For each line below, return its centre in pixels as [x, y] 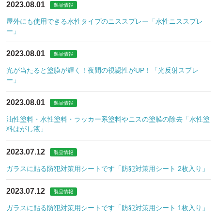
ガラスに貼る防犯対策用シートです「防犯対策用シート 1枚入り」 [108, 208]
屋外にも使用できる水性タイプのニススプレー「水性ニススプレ [105, 21]
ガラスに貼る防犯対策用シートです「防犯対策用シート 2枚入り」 [108, 168]
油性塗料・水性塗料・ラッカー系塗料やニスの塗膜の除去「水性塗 [108, 119]
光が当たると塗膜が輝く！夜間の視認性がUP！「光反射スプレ [103, 70]
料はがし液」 [27, 129]
